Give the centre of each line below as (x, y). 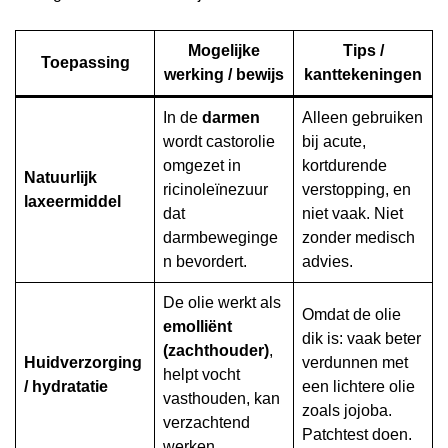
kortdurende (344, 166)
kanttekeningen (363, 75)
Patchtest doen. (357, 435)
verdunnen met (355, 363)
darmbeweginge (220, 238)
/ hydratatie (66, 387)
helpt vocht (201, 375)
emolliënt (197, 327)
